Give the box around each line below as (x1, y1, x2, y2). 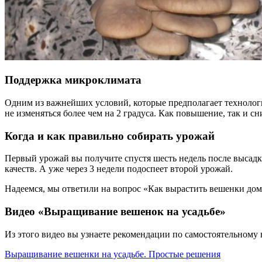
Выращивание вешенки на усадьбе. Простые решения (5, 249, 220, 259)
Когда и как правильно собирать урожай (5, 129, 215, 142)
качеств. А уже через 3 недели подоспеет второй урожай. (5, 164, 233, 174)
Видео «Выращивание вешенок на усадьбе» (5, 205, 226, 218)
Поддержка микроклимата (5, 74, 142, 87)
